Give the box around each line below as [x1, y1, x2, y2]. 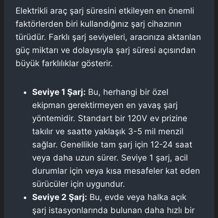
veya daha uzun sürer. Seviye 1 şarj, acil [32, 152, 188, 163]
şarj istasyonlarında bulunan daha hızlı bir [32, 205, 195, 215]
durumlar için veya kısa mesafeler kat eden [32, 165, 200, 176]
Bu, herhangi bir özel [86, 87, 168, 97]
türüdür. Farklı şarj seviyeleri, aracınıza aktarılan [16, 32, 201, 42]
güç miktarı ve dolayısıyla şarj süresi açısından [16, 45, 196, 55]
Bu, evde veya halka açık [87, 192, 186, 202]
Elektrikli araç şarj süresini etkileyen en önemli [16, 5, 194, 16]
